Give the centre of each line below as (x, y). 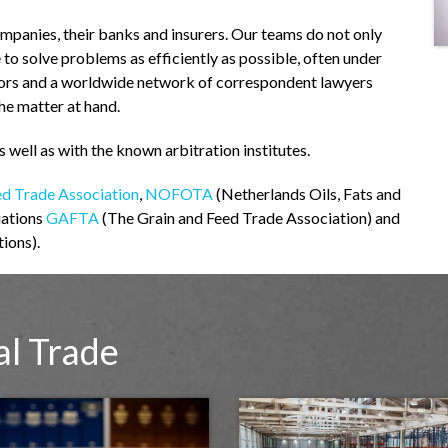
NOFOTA (179, 193)
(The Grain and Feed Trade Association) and (249, 217)
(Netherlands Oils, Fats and (307, 193)
